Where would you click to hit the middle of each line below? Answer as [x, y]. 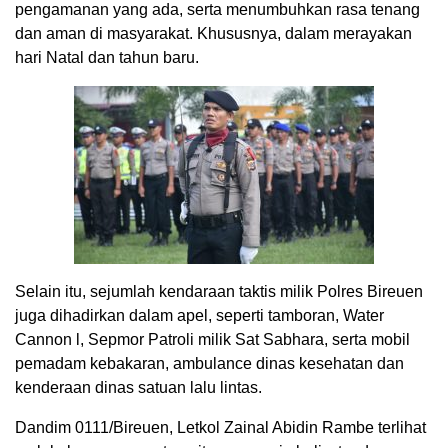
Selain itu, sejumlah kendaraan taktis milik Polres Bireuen [219, 291]
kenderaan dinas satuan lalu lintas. [138, 387]
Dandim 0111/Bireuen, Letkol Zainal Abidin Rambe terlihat [220, 427]
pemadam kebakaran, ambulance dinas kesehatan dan [209, 363]
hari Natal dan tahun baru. [107, 57]
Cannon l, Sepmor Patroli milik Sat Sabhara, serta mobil [212, 339]
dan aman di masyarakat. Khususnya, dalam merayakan [213, 33]
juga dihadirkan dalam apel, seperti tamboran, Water [199, 315]
